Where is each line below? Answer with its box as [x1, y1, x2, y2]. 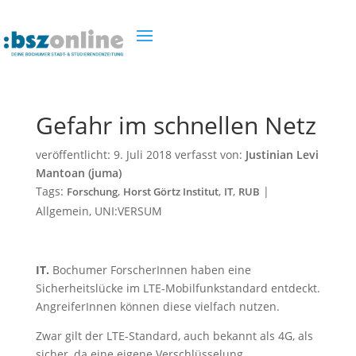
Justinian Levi [245, 147, 319, 162]
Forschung [66, 185, 118, 199]
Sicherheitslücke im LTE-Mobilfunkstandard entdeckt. [35, 281, 320, 296]
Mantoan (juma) [35, 165, 122, 180]
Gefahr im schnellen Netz [35, 109, 316, 141]
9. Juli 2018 [113, 147, 172, 162]
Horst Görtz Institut [122, 185, 219, 199]
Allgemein [35, 203, 89, 219]
